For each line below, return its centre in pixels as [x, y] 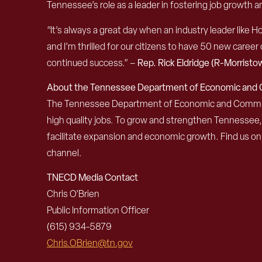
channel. [64, 153]
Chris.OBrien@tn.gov [90, 243]
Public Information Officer [98, 211]
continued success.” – [92, 63]
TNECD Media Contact [92, 178]
